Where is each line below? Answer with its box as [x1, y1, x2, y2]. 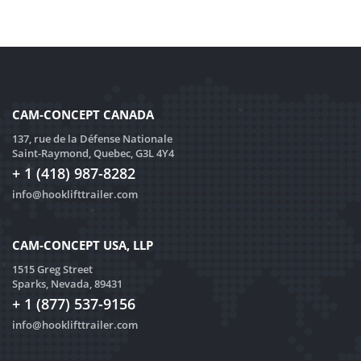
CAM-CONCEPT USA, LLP [12, 237, 153, 254]
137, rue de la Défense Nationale [12, 131, 172, 147]
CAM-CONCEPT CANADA [12, 106, 154, 123]
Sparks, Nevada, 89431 [12, 276, 122, 292]
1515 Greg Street [12, 262, 93, 277]
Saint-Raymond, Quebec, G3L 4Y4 [12, 146, 174, 161]
